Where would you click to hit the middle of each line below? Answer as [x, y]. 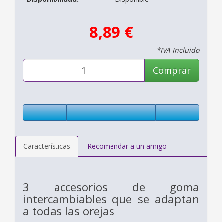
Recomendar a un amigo [127, 146]
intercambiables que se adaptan [111, 199]
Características [47, 146]
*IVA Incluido [178, 50]
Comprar [172, 70]
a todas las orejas [69, 211]
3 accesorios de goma [111, 187]
